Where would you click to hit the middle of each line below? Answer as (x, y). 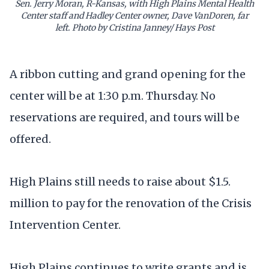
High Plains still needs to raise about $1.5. (120, 181)
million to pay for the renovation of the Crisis (131, 203)
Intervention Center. (65, 225)
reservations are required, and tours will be (125, 117)
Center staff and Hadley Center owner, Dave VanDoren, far (134, 15)
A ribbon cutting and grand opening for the (128, 74)
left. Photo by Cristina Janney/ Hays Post (134, 27)
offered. (30, 139)
